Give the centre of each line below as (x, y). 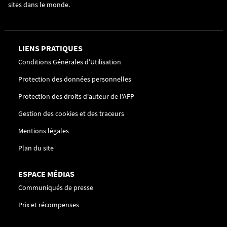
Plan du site (36, 148)
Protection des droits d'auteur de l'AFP (76, 96)
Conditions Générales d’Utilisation (70, 62)
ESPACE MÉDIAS (46, 174)
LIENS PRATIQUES (50, 48)
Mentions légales (44, 131)
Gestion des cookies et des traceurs (71, 113)
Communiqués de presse (56, 187)
